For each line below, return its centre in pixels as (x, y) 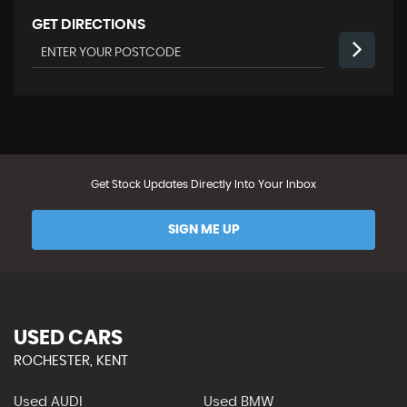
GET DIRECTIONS (89, 25)
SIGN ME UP (203, 230)
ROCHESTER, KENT (71, 361)
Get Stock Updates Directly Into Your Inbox (203, 184)
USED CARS (68, 338)
